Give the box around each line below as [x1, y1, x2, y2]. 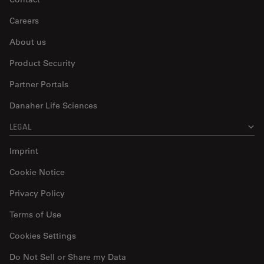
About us [9, 37, 46, 48]
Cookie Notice [9, 167, 65, 178]
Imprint [9, 146, 38, 157]
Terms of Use [9, 209, 61, 220]
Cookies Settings [9, 230, 76, 242]
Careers [9, 15, 39, 27]
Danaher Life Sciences [9, 100, 97, 111]
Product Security [9, 58, 75, 69]
